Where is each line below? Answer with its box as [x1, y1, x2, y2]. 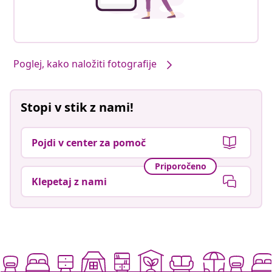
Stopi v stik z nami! [21, 98, 134, 115]
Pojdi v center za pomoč [32, 135, 146, 149]
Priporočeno [154, 160, 206, 172]
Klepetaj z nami [32, 174, 107, 188]
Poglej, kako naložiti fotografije [13, 57, 157, 71]
